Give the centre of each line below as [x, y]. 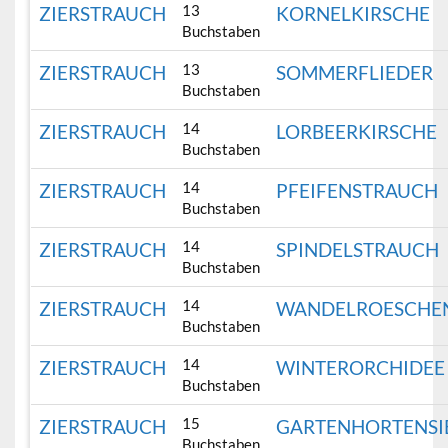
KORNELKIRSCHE [353, 14]
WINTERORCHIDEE [361, 368]
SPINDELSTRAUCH [358, 250]
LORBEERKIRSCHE [357, 132]
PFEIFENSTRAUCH [357, 191]
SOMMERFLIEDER [355, 73]
